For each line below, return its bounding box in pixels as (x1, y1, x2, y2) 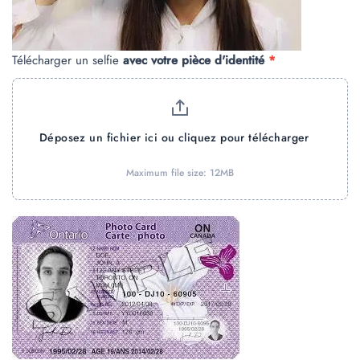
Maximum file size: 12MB (125, 165, 234, 180)
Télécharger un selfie (12, 51, 123, 69)
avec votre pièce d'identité (123, 51, 264, 69)
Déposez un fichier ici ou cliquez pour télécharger (39, 129, 309, 146)
